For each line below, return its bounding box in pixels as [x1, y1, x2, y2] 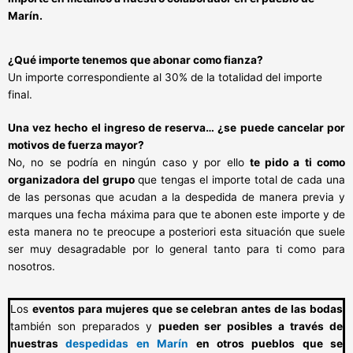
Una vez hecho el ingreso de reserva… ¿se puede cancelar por [8, 121, 345, 134]
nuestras [10, 336, 66, 350]
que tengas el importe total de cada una [134, 173, 346, 186]
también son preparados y [10, 319, 158, 333]
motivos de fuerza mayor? [8, 138, 144, 151]
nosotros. [8, 259, 55, 273]
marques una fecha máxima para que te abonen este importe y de [8, 207, 345, 221]
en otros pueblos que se [188, 336, 343, 350]
